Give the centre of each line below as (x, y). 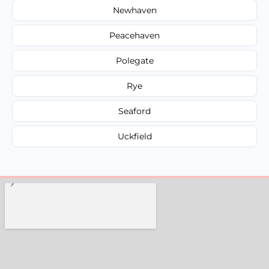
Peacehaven (134, 35)
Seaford (134, 111)
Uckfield (134, 136)
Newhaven (134, 10)
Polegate (134, 60)
